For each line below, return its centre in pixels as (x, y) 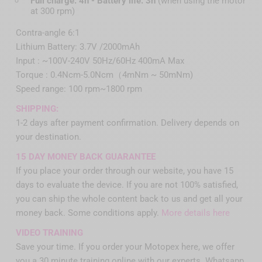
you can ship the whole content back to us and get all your (129, 199)
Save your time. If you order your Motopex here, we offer (125, 247)
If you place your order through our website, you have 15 (125, 171)
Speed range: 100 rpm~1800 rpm (79, 89)
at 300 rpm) (53, 11)
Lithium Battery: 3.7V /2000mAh (78, 47)
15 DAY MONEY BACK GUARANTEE (86, 157)
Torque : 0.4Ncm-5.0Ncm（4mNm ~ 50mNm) (104, 75)
